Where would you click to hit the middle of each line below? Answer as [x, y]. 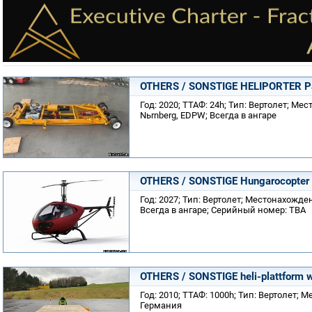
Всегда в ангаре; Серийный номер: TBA [223, 210]
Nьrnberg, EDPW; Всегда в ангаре [208, 115]
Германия [161, 305]
